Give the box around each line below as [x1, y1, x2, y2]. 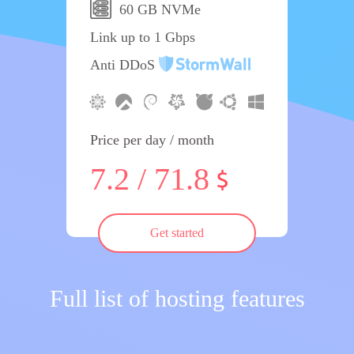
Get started [150, 226, 204, 239]
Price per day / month [90, 132, 214, 148]
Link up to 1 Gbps [90, 29, 195, 45]
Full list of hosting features [49, 285, 305, 311]
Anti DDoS [90, 57, 159, 73]
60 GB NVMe [119, 2, 201, 17]
